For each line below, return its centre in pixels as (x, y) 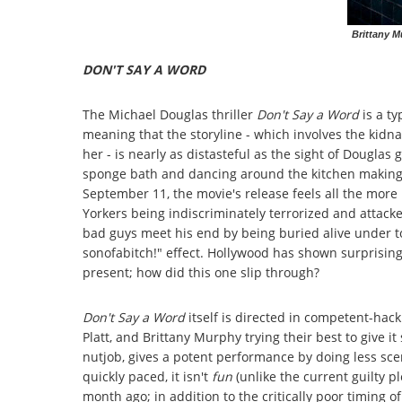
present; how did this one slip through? (201, 273)
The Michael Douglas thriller (170, 115)
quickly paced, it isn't (147, 377)
